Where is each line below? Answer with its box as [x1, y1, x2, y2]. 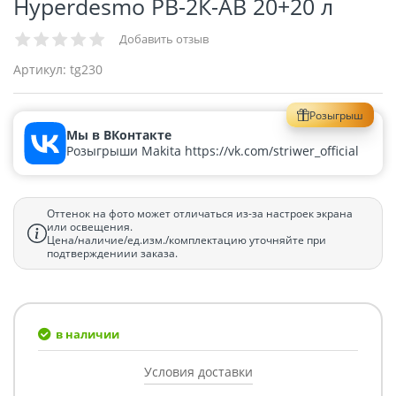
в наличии [56, 325, 119, 342]
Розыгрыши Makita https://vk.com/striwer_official [66, 141, 359, 159]
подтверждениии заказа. [47, 245, 178, 261]
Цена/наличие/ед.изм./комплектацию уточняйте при [47, 232, 326, 247]
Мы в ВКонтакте [66, 126, 171, 143]
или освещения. [47, 218, 133, 234]
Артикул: [13, 61, 66, 78]
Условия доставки [143, 362, 253, 380]
